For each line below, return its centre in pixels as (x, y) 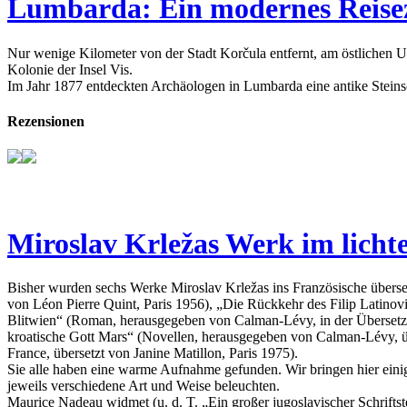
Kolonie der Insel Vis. (70, 69)
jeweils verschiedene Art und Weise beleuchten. (144, 385)
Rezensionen (46, 121)
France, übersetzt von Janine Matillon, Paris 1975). (153, 352)
